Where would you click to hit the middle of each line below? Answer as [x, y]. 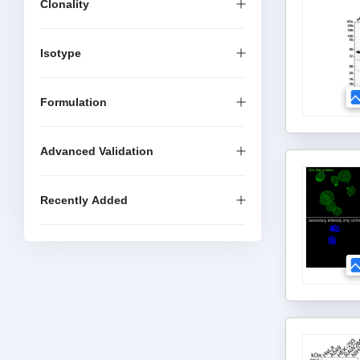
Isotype [61, 53]
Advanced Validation [97, 151]
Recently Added [84, 200]
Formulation [74, 102]
